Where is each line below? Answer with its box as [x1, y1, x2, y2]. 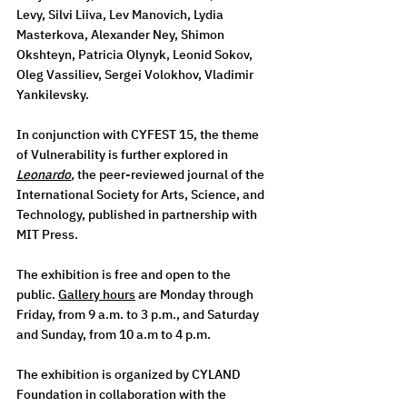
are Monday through [138, 285, 256, 303]
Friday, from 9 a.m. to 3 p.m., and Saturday [16, 305, 262, 323]
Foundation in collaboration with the [16, 385, 229, 402]
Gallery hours [58, 285, 135, 303]
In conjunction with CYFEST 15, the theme [16, 125, 262, 143]
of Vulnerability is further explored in [16, 145, 231, 163]
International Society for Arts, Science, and [16, 185, 267, 203]
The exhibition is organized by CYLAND [16, 365, 243, 382]
